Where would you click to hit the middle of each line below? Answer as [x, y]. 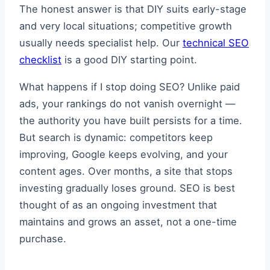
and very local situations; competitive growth [126, 26]
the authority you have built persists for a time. [131, 120]
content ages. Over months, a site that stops [126, 171]
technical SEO [216, 43]
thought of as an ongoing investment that [118, 205]
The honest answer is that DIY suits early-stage [133, 9]
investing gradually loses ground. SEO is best [127, 188]
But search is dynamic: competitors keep [116, 137]
